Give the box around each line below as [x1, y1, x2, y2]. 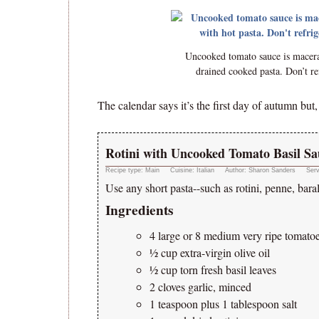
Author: [225, 167, 249, 174]
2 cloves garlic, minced [150, 279, 251, 294]
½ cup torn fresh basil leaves [150, 262, 276, 277]
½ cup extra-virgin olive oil [150, 245, 270, 260]
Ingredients [105, 200, 173, 220]
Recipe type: [105, 167, 145, 174]
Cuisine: [170, 167, 197, 174]
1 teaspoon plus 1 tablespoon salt [150, 296, 297, 311]
